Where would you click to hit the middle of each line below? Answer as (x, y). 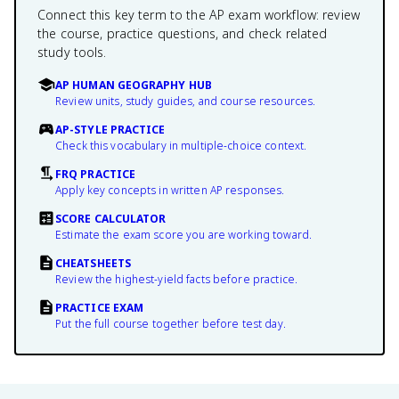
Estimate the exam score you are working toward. (184, 235)
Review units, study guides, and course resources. (186, 101)
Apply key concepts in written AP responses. (170, 190)
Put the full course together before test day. (171, 324)
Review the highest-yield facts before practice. (177, 279)
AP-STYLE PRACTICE (110, 130)
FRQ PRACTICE (96, 174)
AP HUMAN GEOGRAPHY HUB (134, 85)
